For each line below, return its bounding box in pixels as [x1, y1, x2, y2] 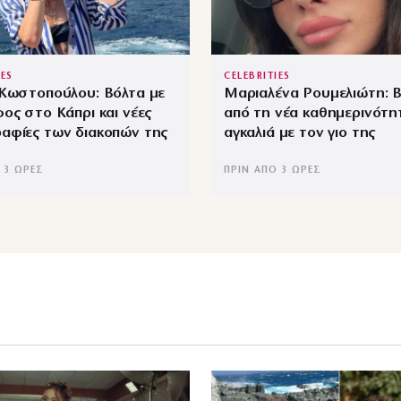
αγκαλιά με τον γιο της [224, 124, 376, 141]
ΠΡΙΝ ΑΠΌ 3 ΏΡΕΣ [224, 165, 322, 175]
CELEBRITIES [224, 71, 291, 81]
